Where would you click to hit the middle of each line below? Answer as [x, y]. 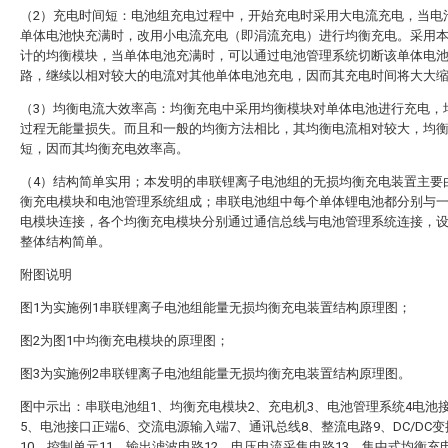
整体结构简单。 [65, 241]
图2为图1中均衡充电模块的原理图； [124, 340]
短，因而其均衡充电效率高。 [104, 148]
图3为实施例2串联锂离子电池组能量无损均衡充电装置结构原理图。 [215, 373]
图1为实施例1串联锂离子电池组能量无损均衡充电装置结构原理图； [215, 307]
